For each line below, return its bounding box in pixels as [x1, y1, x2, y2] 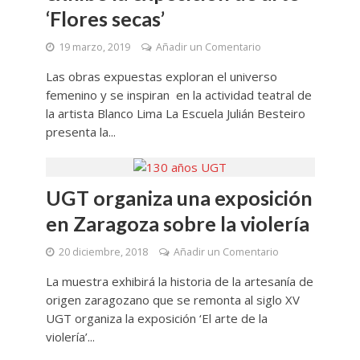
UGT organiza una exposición [45, 186, 313, 211]
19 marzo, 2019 [58, 39, 130, 54]
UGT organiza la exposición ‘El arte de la [45, 310, 268, 327]
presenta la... [45, 123, 116, 140]
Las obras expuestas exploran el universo [45, 67, 277, 84]
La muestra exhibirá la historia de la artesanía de [45, 273, 313, 290]
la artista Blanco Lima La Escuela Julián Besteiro [45, 104, 305, 121]
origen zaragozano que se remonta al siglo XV [45, 292, 300, 309]
